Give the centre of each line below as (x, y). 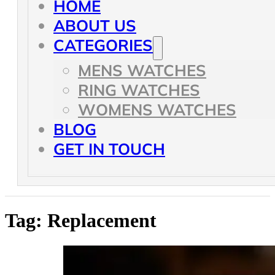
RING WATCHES (139, 90)
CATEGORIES (103, 45)
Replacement (102, 221)
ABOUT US (95, 25)
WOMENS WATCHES (157, 110)
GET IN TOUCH (109, 149)
